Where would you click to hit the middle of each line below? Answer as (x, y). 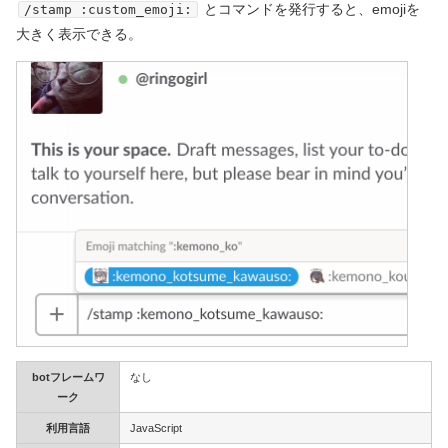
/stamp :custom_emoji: (108, 10)
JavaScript (156, 427)
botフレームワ (68, 376)
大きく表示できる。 (79, 34)
